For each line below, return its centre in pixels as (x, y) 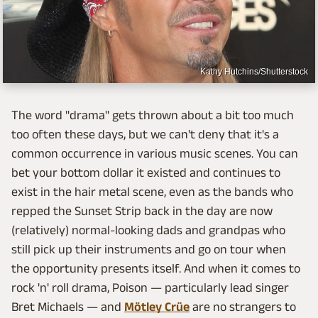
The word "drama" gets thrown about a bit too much (153, 115)
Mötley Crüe (157, 307)
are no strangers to (243, 307)
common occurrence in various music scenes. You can (155, 154)
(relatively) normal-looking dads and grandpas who (148, 230)
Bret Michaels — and (68, 307)
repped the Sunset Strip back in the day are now (142, 211)
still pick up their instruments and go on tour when (149, 250)
